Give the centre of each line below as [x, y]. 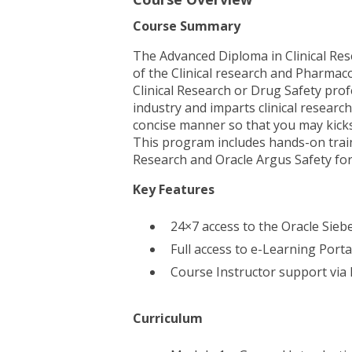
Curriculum [168, 318]
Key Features [174, 189]
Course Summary [187, 26]
